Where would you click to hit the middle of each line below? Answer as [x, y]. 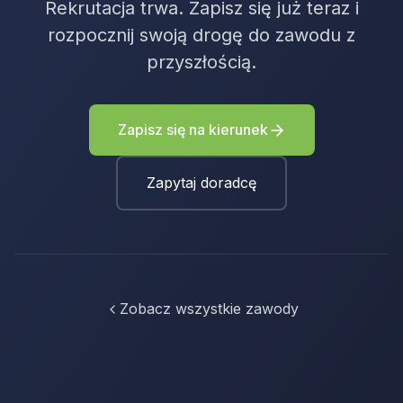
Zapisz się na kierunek [193, 130]
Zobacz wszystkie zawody [209, 309]
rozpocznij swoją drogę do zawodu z [201, 35]
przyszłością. [201, 62]
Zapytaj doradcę [201, 183]
